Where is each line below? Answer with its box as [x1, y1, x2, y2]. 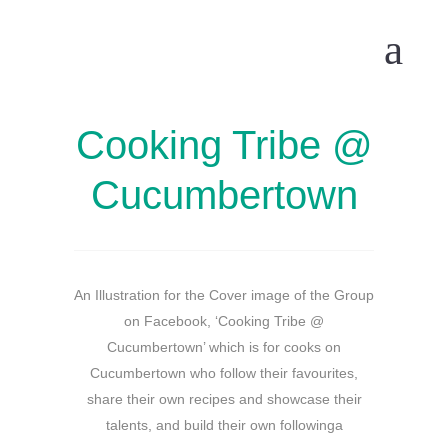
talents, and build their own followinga [105, 417, 343, 433]
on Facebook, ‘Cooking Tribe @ [124, 313, 324, 329]
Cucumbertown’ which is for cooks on [107, 339, 341, 355]
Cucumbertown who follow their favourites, [90, 365, 358, 381]
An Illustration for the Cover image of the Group [74, 287, 374, 303]
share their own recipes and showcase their [86, 391, 362, 407]
